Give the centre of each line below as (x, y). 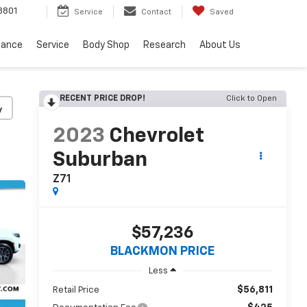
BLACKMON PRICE (163, 252)
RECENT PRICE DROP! (102, 99)
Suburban (100, 161)
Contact (156, 12)
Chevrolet (156, 137)
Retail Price (76, 290)
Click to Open (251, 99)
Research (164, 45)
